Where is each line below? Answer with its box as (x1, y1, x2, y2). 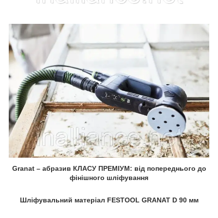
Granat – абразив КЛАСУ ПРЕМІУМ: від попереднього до (12, 164, 206, 172)
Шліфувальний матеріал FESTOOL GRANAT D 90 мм (19, 196, 199, 204)
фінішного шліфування (70, 173, 148, 182)
